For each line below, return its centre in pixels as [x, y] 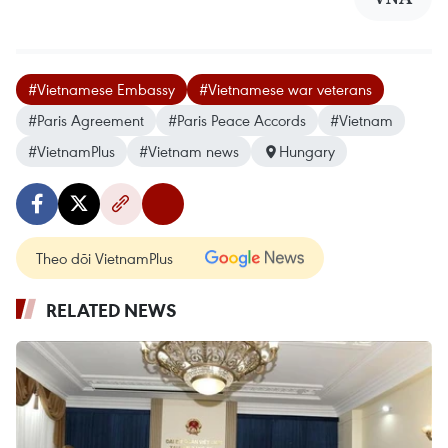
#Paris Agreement [86, 120]
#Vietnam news [189, 151]
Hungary [307, 151]
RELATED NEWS [111, 310]
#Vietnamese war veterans [285, 89]
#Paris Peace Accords [237, 120]
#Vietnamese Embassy [101, 89]
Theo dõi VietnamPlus [104, 258]
